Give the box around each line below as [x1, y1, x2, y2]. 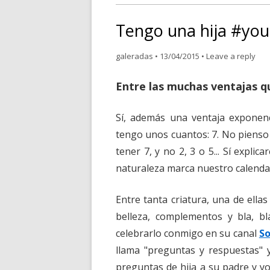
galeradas [116, 51, 153, 61]
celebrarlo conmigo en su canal [116, 227, 259, 240]
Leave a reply [206, 51, 256, 61]
